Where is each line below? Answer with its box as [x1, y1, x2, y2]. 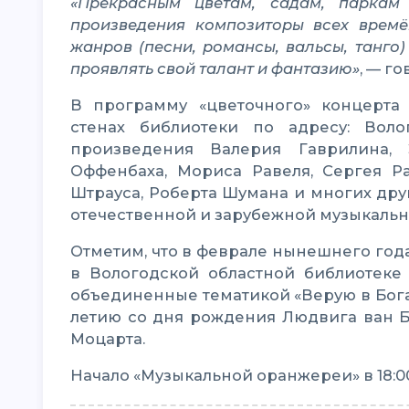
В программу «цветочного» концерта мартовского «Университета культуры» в [70, 96, 82, 114]
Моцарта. [70, 330, 145, 348]
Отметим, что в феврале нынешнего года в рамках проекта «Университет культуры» [70, 242, 83, 260]
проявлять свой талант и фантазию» [70, 59, 360, 78]
